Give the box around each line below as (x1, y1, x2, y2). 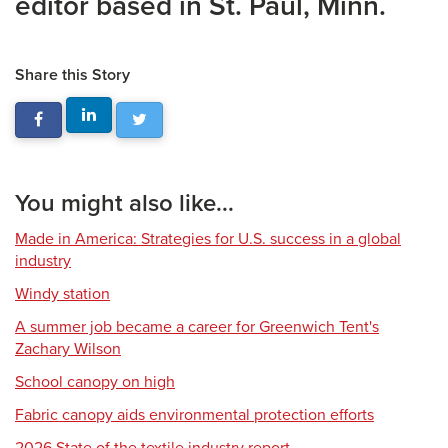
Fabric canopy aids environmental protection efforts (15, 405, 374, 425)
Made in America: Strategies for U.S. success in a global (15, 229, 401, 249)
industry (15, 251, 71, 271)
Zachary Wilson (15, 339, 121, 359)
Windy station (15, 284, 110, 304)
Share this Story (15, 65, 130, 85)
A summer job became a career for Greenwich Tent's (15, 317, 379, 337)
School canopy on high (15, 372, 175, 392)
